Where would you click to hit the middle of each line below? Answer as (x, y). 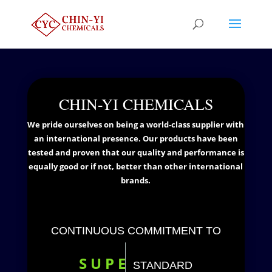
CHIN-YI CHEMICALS (136, 104)
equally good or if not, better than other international (136, 166)
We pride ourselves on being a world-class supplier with (136, 124)
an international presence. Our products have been (136, 138)
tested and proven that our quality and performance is (136, 152)
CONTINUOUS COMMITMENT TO (136, 231)
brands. (136, 180)
